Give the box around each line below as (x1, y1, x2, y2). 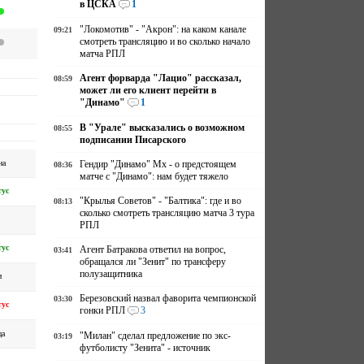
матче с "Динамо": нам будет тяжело (80, 171, 229, 182)
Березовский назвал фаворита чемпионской (80, 292, 257, 304)
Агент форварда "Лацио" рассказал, (80, 72, 242, 84)
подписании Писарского (80, 134, 187, 145)
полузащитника (80, 268, 143, 279)
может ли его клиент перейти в (80, 84, 217, 96)
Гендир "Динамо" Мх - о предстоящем (80, 158, 237, 170)
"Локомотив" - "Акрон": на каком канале (80, 24, 247, 35)
